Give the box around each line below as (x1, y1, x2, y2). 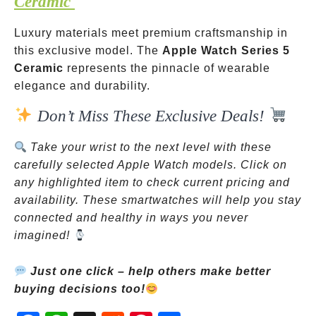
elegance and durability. (14, 80, 150, 92)
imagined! (14, 229, 73, 241)
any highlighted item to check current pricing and (14, 176, 290, 188)
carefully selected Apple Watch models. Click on (14, 159, 287, 171)
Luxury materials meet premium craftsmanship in (14, 27, 288, 39)
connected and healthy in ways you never (14, 212, 248, 224)
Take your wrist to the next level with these (27, 141, 272, 153)
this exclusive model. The (14, 44, 162, 56)
